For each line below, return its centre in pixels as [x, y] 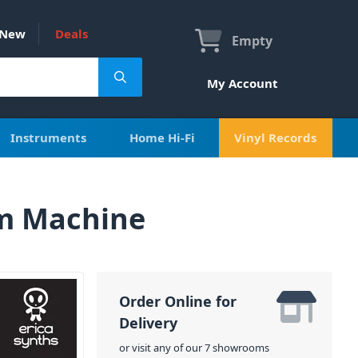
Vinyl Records [276, 137]
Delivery [148, 323]
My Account [243, 83]
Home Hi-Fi [162, 137]
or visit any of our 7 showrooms [194, 348]
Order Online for [177, 301]
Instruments [48, 137]
